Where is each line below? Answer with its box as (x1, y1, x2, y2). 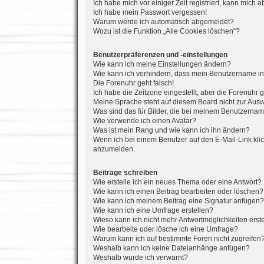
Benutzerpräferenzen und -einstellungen (93, 50, 227, 59)
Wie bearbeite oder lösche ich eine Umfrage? (93, 225, 238, 233)
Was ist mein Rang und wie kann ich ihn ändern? (93, 126, 250, 134)
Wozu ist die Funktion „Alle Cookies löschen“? (93, 27, 240, 35)
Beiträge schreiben (93, 168, 157, 177)
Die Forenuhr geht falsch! (93, 78, 174, 87)
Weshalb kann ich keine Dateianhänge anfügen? (93, 243, 250, 252)
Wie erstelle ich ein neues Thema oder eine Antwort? (93, 177, 262, 186)
